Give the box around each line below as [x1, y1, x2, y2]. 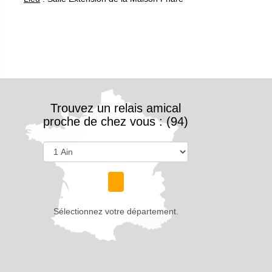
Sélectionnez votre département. [53, 206, 178, 216]
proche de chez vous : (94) [43, 114, 188, 128]
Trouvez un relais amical [50, 101, 181, 115]
